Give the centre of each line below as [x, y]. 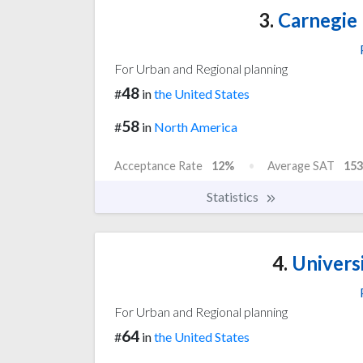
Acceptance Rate [158, 165]
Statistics [234, 196]
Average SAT [301, 165]
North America [196, 126]
